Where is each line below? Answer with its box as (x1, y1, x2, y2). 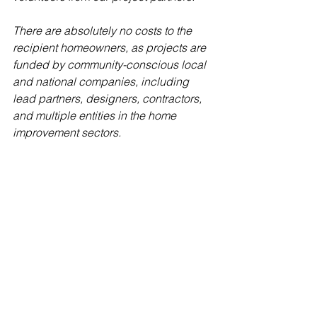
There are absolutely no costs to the (13, 23, 195, 38)
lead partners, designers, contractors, (13, 91, 204, 105)
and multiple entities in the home (13, 108, 179, 122)
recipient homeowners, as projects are (13, 40, 209, 54)
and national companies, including (13, 74, 192, 88)
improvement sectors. (13, 125, 127, 139)
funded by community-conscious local (13, 57, 209, 71)
